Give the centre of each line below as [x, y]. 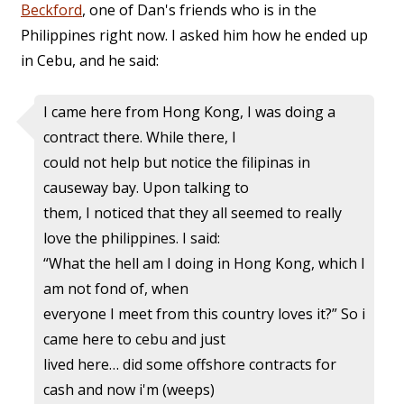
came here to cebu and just [134, 340]
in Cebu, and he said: [90, 61]
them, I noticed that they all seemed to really [193, 213]
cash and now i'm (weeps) [129, 390]
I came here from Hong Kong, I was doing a [189, 112]
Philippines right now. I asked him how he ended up [194, 36]
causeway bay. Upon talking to [146, 188]
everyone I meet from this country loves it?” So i [204, 314]
